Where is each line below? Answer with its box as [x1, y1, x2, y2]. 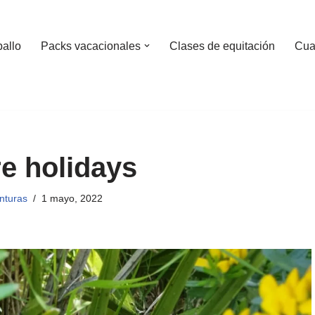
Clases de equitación [169, 40, 275, 52]
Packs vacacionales [41, 40, 141, 52]
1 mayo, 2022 [41, 193, 103, 204]
